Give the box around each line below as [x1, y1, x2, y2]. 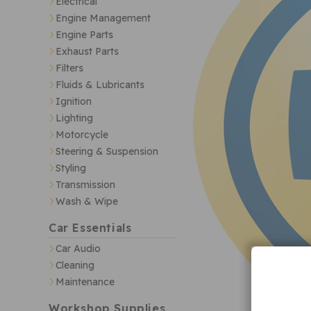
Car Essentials [49, 221, 132, 235]
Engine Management [56, 12, 151, 25]
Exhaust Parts [56, 45, 119, 58]
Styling [56, 162, 86, 175]
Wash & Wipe [56, 195, 118, 208]
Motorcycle [56, 128, 108, 142]
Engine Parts [56, 28, 113, 42]
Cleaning [56, 259, 94, 272]
